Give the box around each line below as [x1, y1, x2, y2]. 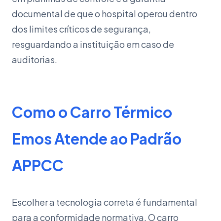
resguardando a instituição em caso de [12, 38, 174, 50]
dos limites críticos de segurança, [12, 23, 151, 35]
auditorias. [12, 54, 57, 65]
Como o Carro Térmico [12, 103, 172, 121]
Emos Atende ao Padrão [12, 129, 182, 148]
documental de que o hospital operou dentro [12, 8, 197, 19]
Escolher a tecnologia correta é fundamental [12, 196, 197, 208]
